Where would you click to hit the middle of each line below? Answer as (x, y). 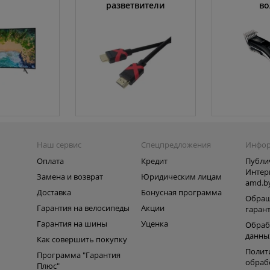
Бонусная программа (181, 192)
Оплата (50, 161)
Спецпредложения (176, 145)
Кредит (154, 161)
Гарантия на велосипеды (83, 208)
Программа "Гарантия (79, 255)
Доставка (54, 192)
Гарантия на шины (72, 224)
